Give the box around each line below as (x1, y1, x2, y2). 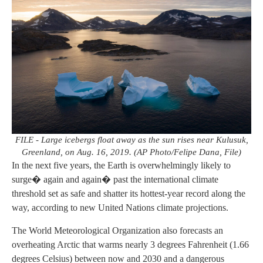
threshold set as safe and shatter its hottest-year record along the (12, 188, 245, 199)
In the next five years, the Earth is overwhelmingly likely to (12, 160, 231, 171)
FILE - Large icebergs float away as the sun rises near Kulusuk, (15, 135, 248, 145)
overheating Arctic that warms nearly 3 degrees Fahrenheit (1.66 (12, 239, 249, 249)
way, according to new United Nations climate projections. (12, 203, 228, 213)
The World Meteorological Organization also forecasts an (12, 225, 223, 235)
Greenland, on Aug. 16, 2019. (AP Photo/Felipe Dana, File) (22, 147, 241, 157)
